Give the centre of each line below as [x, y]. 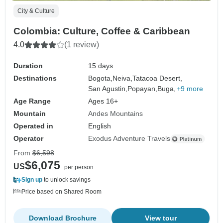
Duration [28, 66]
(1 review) [82, 45]
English [100, 126]
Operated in [33, 126]
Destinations [35, 78]
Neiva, [123, 78]
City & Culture [36, 11]
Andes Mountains [116, 114]
